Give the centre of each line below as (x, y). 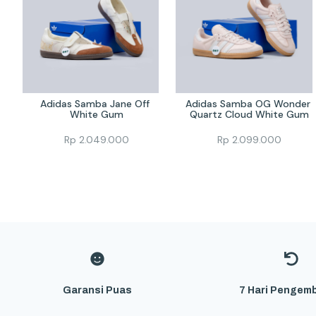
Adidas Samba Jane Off (95, 104)
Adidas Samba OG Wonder (248, 104)
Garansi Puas (97, 290)
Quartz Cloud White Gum (250, 115)
